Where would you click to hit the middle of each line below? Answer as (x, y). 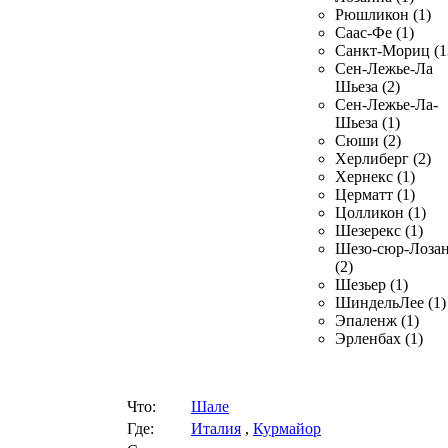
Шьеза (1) (367, 122)
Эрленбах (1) (379, 338)
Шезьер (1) (371, 284)
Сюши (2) (368, 140)
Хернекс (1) (375, 176)
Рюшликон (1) (383, 14)
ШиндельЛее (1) (390, 302)
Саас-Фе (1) (374, 32)
